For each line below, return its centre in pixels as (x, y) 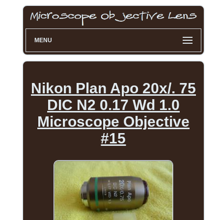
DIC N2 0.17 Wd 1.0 (113, 105)
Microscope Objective (113, 122)
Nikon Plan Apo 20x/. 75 (113, 88)
